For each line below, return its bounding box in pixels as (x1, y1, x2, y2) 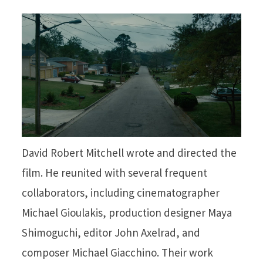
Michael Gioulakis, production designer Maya (22, 205, 232, 220)
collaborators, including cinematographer (22, 186, 220, 200)
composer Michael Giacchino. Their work (22, 245, 213, 260)
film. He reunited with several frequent (22, 166, 207, 180)
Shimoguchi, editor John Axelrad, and (22, 225, 200, 240)
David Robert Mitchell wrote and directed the (22, 146, 237, 160)
